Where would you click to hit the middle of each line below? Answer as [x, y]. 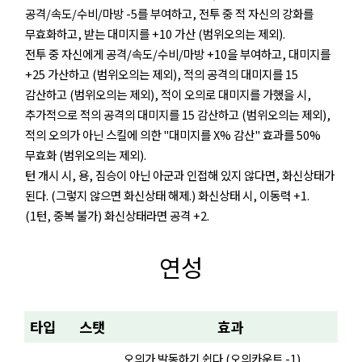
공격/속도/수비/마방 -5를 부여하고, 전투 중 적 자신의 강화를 [169, 13]
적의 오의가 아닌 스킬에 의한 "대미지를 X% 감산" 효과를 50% [173, 134]
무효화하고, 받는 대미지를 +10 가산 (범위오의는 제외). [155, 33]
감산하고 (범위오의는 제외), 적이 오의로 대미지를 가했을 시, [168, 94]
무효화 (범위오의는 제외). [86, 154]
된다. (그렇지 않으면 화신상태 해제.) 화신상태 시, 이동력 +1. [167, 195]
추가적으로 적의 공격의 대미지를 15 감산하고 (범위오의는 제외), [178, 114]
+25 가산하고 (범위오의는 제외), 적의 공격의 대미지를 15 [162, 74]
